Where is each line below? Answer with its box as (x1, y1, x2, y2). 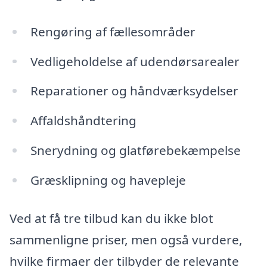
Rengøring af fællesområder (30, 23, 195, 40)
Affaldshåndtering (30, 112, 136, 129)
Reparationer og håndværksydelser (30, 82, 238, 100)
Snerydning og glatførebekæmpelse (30, 142, 241, 159)
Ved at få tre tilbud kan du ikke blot (10, 209, 213, 226)
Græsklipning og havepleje (30, 171, 186, 188)
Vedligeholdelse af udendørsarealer (30, 52, 240, 70)
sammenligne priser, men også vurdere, (10, 231, 243, 248)
